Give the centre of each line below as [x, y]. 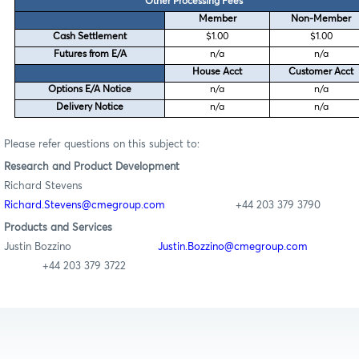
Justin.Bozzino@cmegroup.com [233, 247]
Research [26, 167]
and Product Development [114, 167]
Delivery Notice [90, 107]
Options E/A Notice [90, 89]
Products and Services [58, 228]
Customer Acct [321, 72]
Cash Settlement [90, 36]
